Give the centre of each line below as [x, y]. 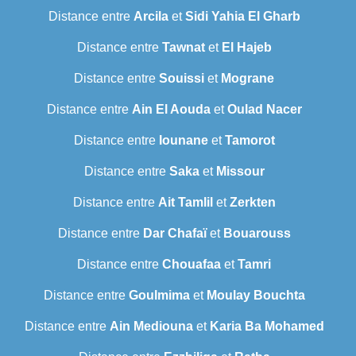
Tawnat [183, 48]
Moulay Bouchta [255, 296]
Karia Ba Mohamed [267, 327]
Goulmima [159, 296]
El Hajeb [246, 48]
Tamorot [250, 141]
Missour [240, 172]
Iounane [183, 141]
